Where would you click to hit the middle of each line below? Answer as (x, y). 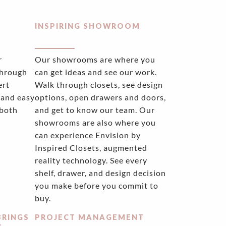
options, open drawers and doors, (101, 97)
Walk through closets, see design (99, 85)
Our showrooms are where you (95, 60)
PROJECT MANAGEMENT (90, 217)
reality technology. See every (91, 160)
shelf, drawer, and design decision (101, 173)
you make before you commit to (97, 186)
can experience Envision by (88, 135)
